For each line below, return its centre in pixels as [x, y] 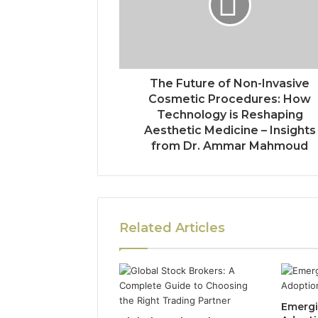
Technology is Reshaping [230, 114]
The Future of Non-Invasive [230, 83]
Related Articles [172, 227]
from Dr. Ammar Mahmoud [230, 146]
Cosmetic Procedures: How [230, 99]
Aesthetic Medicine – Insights [230, 130]
